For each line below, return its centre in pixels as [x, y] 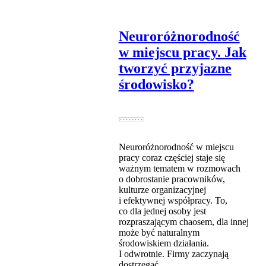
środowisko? [156, 85]
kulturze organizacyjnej [162, 190]
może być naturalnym [159, 233]
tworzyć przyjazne [175, 69]
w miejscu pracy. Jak [182, 53]
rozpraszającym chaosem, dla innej [183, 222]
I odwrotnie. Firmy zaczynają [173, 254]
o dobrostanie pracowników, [172, 179]
